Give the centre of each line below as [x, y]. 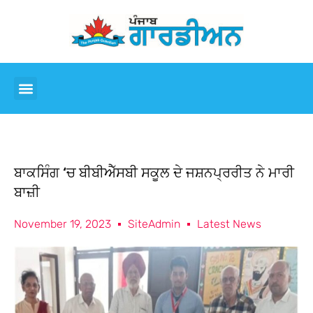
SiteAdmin [154, 224]
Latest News [229, 224]
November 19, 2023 [63, 224]
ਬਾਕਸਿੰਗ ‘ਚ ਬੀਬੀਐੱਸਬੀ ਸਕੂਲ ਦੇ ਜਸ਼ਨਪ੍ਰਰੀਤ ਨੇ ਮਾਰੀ [154, 173]
